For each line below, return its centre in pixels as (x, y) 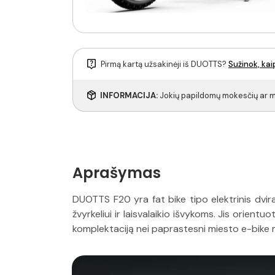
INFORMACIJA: (129, 96)
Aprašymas (117, 173)
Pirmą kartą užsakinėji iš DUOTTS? (165, 64)
